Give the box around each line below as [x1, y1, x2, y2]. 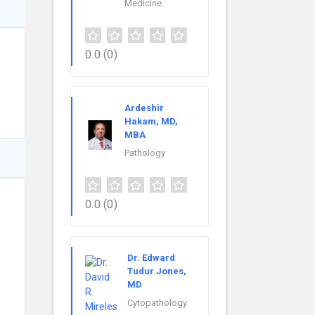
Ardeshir [124, 103, 164, 114]
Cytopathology [127, 297, 187, 309]
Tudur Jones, [127, 266, 186, 277]
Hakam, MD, [124, 116, 178, 127]
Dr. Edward [127, 252, 175, 264]
